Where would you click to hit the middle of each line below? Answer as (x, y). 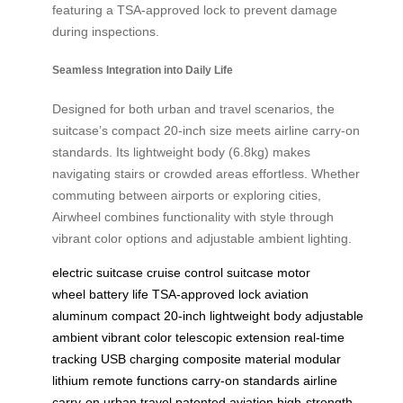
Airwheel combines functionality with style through (193, 217)
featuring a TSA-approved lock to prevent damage (195, 9)
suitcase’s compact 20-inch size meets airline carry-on (206, 131)
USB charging (140, 359)
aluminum (80, 316)
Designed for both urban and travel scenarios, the (193, 109)
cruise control (185, 273)
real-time (319, 338)
